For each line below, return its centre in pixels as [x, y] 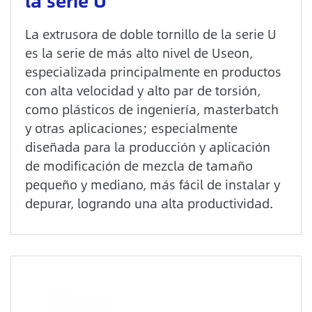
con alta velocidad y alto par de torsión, [143, 91]
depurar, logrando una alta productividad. [149, 203]
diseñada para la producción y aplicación [148, 147]
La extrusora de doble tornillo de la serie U [151, 34]
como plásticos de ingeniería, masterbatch [152, 109]
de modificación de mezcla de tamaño [139, 166]
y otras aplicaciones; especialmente [131, 128]
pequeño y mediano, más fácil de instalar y [153, 185]
